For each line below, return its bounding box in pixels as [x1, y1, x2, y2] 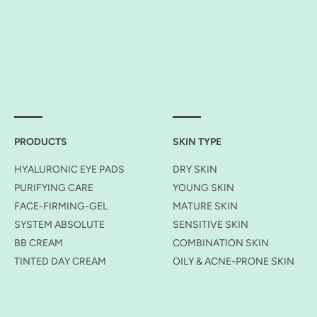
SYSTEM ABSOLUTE [14, 219, 105, 231]
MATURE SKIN [173, 200, 238, 212]
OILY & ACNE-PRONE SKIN [173, 255, 294, 267]
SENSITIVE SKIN [173, 219, 248, 231]
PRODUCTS [14, 136, 67, 148]
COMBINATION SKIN [173, 237, 269, 249]
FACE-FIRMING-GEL [14, 200, 108, 212]
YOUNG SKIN [173, 182, 234, 194]
